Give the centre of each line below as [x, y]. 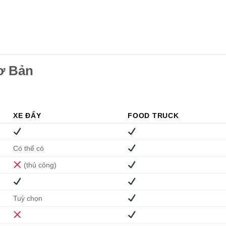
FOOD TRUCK [153, 116]
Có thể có [29, 149]
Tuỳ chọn [28, 199]
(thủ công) [39, 165]
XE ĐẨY [27, 116]
